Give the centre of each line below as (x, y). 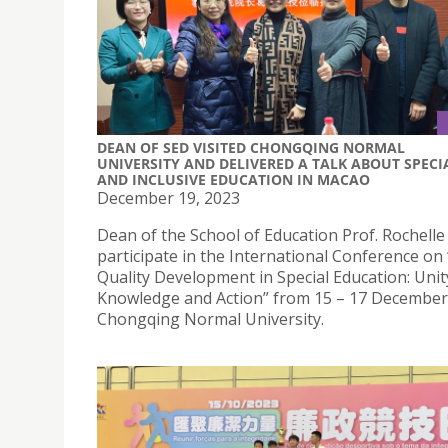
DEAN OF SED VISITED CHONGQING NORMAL (251, 147)
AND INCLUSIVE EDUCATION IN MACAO (233, 179)
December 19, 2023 (168, 197)
